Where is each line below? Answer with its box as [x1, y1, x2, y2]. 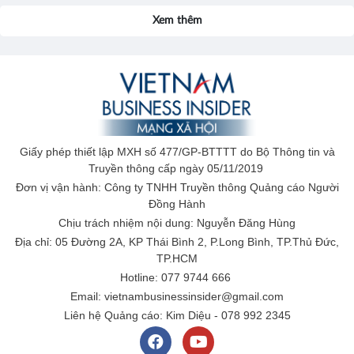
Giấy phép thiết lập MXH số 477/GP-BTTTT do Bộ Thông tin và [19, 145, 335, 158]
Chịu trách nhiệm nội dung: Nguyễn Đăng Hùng [58, 216, 296, 229]
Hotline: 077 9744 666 [120, 270, 234, 284]
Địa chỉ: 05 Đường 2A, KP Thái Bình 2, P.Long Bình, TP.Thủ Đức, [15, 235, 339, 248]
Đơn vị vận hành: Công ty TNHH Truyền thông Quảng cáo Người [15, 180, 339, 194]
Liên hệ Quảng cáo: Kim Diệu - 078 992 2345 [63, 308, 291, 322]
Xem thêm [152, 14, 202, 26]
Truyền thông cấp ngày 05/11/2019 [88, 161, 266, 175]
